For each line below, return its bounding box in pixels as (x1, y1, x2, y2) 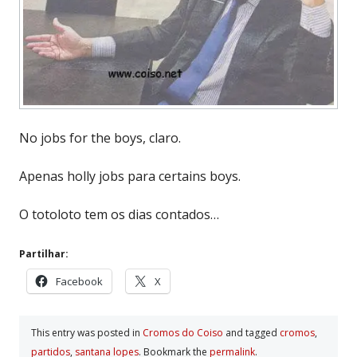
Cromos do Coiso (143, 325, 223, 339)
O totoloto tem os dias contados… (19, 205, 219, 223)
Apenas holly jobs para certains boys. (19, 167, 241, 185)
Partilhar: (19, 246, 69, 261)
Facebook (56, 273, 103, 288)
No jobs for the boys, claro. (19, 128, 181, 147)
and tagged (223, 325, 280, 339)
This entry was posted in (31, 325, 143, 339)
